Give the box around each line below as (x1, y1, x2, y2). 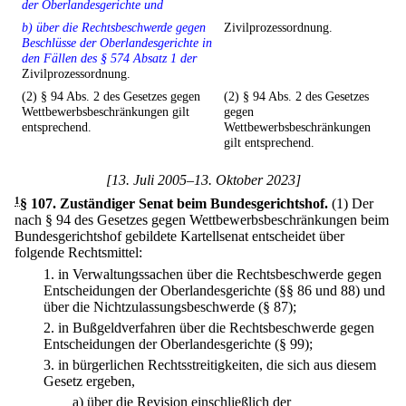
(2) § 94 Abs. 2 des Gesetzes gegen (22, 89, 200, 104)
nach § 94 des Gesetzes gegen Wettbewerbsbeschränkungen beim (14, 212, 389, 228)
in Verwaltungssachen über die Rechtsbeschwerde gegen (58, 266, 382, 282)
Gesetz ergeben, (43, 373, 135, 390)
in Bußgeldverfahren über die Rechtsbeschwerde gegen (58, 319, 374, 335)
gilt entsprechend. (224, 135, 314, 150)
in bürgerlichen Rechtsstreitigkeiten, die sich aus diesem (58, 357, 376, 373)
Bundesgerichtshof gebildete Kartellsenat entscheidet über (14, 228, 344, 245)
